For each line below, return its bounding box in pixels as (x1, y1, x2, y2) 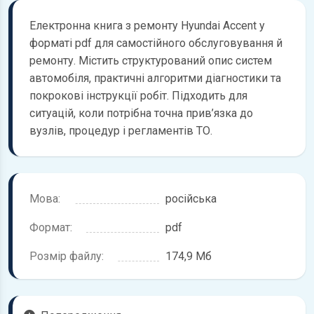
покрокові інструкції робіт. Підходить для (29, 89, 247, 103)
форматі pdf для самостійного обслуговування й (29, 36, 282, 50)
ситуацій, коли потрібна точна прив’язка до (29, 107, 253, 121)
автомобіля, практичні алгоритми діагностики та (29, 71, 281, 86)
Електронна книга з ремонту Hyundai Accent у (29, 19, 265, 33)
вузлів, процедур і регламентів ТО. (29, 124, 212, 138)
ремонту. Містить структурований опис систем (29, 54, 272, 68)
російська (165, 192, 217, 206)
